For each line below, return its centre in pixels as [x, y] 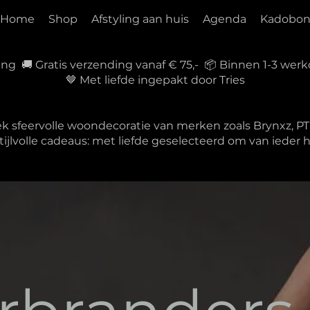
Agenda [224, 19]
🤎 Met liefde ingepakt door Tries [155, 80]
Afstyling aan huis [140, 19]
